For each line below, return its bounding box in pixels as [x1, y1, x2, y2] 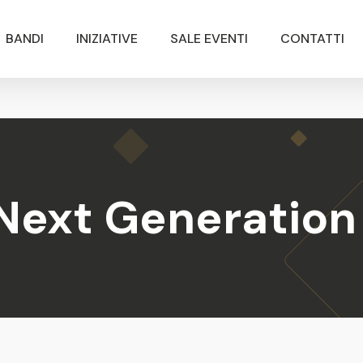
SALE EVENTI [169, 30, 248, 47]
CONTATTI [280, 30, 344, 47]
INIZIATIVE [75, 30, 138, 47]
